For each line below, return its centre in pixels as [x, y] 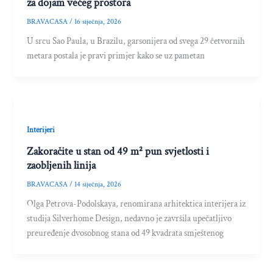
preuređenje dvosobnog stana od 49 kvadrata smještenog [126, 233]
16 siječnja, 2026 [98, 22]
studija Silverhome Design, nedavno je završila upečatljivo [129, 218]
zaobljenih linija [62, 165]
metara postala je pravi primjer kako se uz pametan [116, 56]
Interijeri [41, 130]
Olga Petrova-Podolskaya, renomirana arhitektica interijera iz [136, 204]
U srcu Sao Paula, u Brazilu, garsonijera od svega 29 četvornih [136, 41]
